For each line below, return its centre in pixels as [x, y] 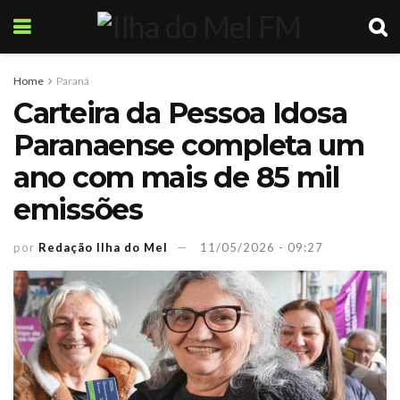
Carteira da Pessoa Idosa [180, 113]
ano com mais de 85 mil [176, 177]
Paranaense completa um [189, 145]
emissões [78, 209]
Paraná [73, 81]
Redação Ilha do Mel [103, 247]
